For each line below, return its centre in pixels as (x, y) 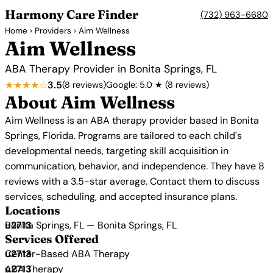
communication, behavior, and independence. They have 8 (135, 166)
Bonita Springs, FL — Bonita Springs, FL (91, 225)
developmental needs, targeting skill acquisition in (117, 151)
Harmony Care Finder (72, 14)
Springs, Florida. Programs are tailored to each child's (123, 136)
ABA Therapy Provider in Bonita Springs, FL (111, 69)
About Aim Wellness (90, 102)
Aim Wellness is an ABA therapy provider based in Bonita (132, 120)
